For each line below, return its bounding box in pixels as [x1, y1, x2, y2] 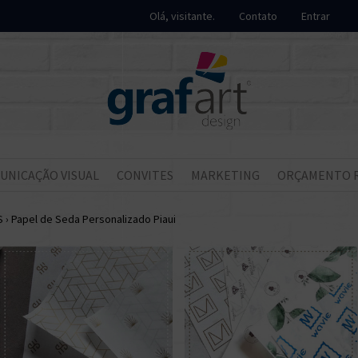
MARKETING [191, 167, 260, 183]
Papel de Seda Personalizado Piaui [11, 212, 176, 226]
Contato [239, 9, 277, 23]
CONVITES [117, 167, 173, 183]
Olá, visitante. [149, 9, 215, 23]
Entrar [301, 9, 330, 23]
